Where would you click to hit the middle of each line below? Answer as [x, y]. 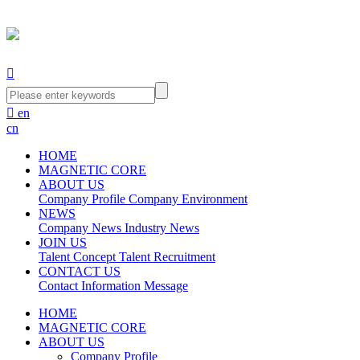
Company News [80, 227]
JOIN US [63, 242]
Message [166, 285]
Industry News [162, 227]
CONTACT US [80, 271]
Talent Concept [77, 256]
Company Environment [188, 198]
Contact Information [90, 285]
